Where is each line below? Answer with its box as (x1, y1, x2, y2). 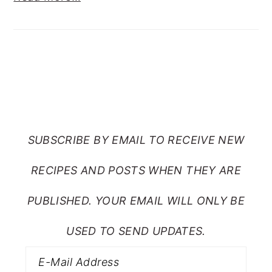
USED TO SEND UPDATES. (66, 224, 206, 237)
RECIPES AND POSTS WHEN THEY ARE (30, 163, 242, 177)
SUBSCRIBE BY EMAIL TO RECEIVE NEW (27, 133, 245, 146)
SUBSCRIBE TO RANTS (43, 70, 229, 89)
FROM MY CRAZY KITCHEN (25, 100, 246, 119)
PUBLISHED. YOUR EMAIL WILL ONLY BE (27, 194, 245, 207)
